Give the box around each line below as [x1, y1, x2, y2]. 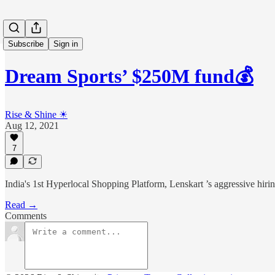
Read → [5, 199, 37, 210]
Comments [5, 211, 47, 221]
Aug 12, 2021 [5, 120, 59, 131]
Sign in [53, 39, 78, 48]
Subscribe [8, 39, 44, 48]
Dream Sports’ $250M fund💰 [5, 65, 254, 88]
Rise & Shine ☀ [5, 109, 68, 120]
